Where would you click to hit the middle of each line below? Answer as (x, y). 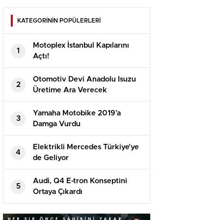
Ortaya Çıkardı (58, 192)
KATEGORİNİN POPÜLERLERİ (59, 21)
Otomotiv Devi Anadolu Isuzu (84, 80)
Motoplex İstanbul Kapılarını (81, 46)
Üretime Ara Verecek (70, 90)
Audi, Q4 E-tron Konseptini (80, 181)
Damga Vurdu (57, 124)
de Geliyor (51, 158)
